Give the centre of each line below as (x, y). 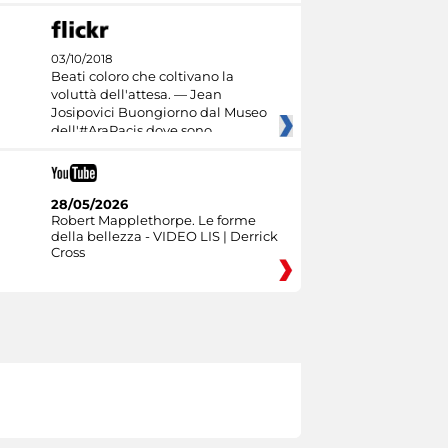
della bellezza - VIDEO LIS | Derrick (164, 236)
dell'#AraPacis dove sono (131, 129)
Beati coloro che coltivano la (142, 75)
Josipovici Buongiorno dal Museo (158, 111)
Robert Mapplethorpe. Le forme (153, 220)
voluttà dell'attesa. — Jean (136, 93)
